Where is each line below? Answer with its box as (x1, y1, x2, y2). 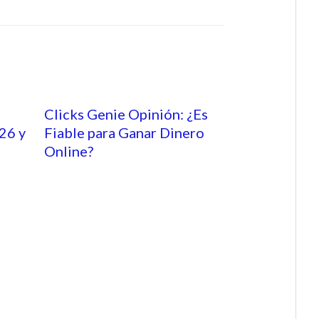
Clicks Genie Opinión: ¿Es (44, 105, 208, 122)
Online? (44, 142, 93, 159)
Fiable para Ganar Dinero (44, 123, 204, 141)
